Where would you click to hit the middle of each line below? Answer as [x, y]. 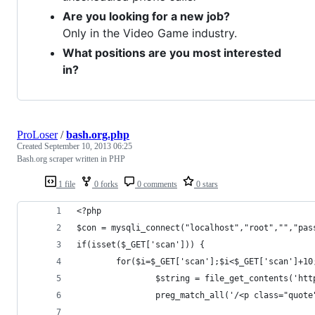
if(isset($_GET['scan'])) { [141, 245]
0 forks [105, 185]
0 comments [156, 185]
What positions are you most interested [172, 53]
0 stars [206, 185]
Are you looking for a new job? [146, 17]
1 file [66, 185]
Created [31, 147]
